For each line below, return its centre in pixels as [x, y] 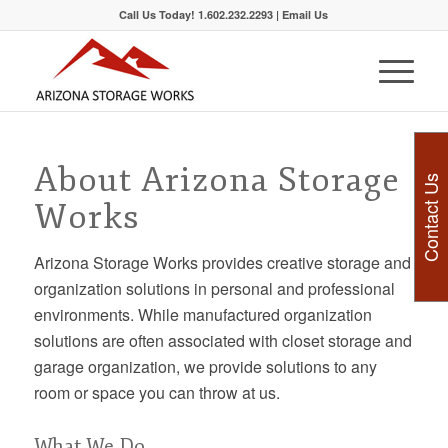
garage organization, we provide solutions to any [205, 366]
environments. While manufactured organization [202, 314]
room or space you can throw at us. [156, 392]
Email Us [305, 14]
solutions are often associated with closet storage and [222, 340]
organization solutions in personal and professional [214, 288]
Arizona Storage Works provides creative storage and [222, 262]
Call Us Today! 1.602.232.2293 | [201, 14]
